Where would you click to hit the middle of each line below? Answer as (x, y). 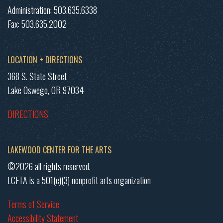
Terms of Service (33, 204)
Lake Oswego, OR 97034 (46, 90)
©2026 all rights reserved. (49, 167)
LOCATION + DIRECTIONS (45, 60)
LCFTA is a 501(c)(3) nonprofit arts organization (79, 180)
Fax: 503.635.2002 (37, 24)
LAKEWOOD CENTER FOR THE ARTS (59, 150)
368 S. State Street (37, 76)
